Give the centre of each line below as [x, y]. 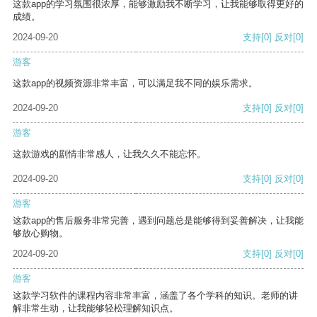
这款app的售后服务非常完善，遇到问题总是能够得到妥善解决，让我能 [158, 221]
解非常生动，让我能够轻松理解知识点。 [96, 309]
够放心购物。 [40, 234]
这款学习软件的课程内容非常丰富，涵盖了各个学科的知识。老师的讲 [155, 296]
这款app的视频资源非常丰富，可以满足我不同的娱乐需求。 [135, 83]
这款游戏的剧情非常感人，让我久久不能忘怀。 [109, 154]
